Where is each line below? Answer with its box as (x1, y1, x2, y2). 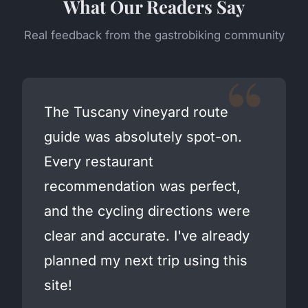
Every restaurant (44, 153, 153, 170)
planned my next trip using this (44, 252, 247, 269)
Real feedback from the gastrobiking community (23, 28, 285, 43)
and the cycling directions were (44, 203, 250, 220)
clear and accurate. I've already (44, 228, 250, 245)
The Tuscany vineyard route (44, 104, 228, 121)
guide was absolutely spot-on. (44, 129, 242, 146)
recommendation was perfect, (44, 178, 241, 195)
